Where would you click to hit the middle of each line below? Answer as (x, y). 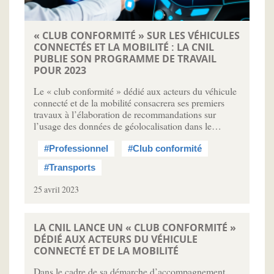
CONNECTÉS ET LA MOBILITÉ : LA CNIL (124, 47)
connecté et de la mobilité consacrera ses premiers (129, 103)
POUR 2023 (60, 71)
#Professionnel (76, 149)
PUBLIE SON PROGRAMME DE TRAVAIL (125, 59)
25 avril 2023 (56, 190)
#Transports (70, 168)
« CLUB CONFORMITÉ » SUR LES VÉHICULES (137, 36)
